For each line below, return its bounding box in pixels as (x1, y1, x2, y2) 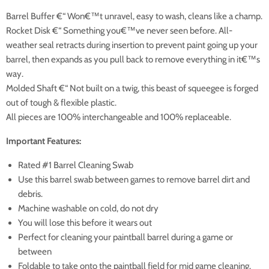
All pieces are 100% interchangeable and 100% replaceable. (6, 112, 231, 123)
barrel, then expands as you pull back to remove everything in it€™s (6, 54, 260, 65)
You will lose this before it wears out (18, 217, 152, 229)
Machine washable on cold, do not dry (18, 203, 159, 214)
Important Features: (6, 136, 81, 147)
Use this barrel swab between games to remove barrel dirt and (18, 174, 250, 186)
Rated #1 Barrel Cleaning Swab (18, 160, 133, 171)
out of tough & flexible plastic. (6, 97, 116, 109)
